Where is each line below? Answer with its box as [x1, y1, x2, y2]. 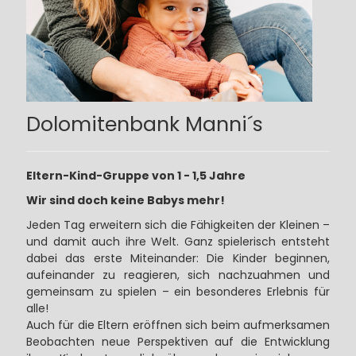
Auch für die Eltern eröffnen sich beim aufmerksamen [25, 316, 331, 333]
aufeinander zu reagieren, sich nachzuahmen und [25, 266, 331, 283]
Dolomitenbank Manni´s [25, 110, 263, 138]
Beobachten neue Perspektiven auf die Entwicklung [25, 333, 331, 350]
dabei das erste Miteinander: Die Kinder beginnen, [25, 250, 331, 266]
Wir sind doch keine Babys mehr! [25, 192, 225, 208]
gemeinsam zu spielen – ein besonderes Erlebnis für [25, 283, 331, 300]
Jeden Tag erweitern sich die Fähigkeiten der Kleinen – [25, 216, 331, 233]
